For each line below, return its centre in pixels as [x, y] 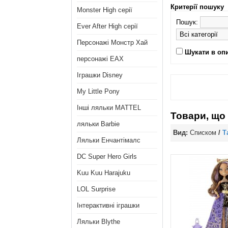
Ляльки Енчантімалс [109, 140]
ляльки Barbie [98, 124]
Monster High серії [105, 10]
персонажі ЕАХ [100, 59]
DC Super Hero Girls [107, 156]
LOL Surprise [96, 189]
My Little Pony [98, 91]
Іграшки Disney [100, 75]
